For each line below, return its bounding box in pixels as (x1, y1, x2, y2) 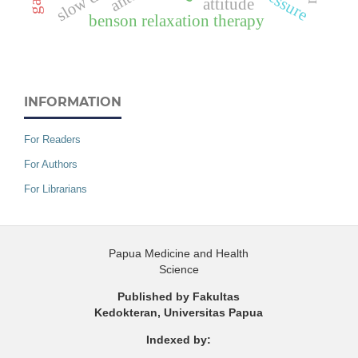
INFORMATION (24, 94, 121, 110)
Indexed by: (146, 333, 212, 347)
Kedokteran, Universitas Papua (94, 306, 264, 320)
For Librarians (24, 183, 87, 196)
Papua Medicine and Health (109, 247, 249, 261)
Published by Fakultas (117, 290, 241, 304)
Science (158, 263, 199, 276)
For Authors (24, 158, 78, 171)
